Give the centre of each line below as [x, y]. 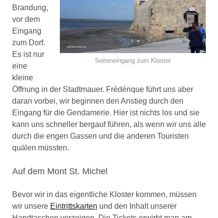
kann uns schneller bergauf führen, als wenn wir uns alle [109, 125]
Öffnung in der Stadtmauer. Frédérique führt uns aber [102, 90]
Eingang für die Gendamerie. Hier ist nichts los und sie [106, 113]
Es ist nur [28, 54]
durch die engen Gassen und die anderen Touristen [100, 136]
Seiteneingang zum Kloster [133, 61]
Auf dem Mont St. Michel [60, 172]
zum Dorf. [28, 43]
